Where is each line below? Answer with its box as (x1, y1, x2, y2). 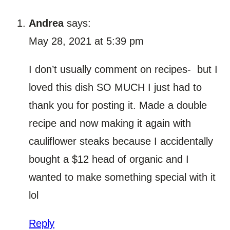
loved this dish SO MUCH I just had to (29, 82, 202, 93)
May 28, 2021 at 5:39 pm (29, 35, 144, 47)
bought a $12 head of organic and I (29, 154, 189, 165)
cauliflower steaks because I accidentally (29, 136, 213, 147)
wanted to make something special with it (29, 171, 216, 183)
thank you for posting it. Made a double (29, 100, 207, 111)
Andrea (29, 17, 64, 29)
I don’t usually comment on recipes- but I (29, 64, 218, 75)
